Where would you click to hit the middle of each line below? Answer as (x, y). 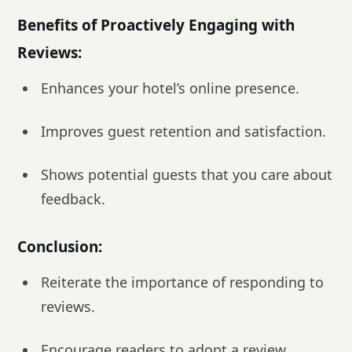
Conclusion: (60, 247)
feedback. (73, 199)
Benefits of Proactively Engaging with (156, 25)
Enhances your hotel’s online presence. (170, 88)
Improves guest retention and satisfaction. (183, 131)
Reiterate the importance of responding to (182, 282)
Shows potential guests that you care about (187, 174)
